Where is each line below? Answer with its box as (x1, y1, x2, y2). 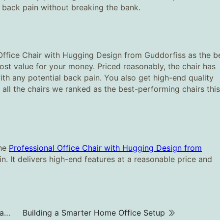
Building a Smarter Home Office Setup (22, 207, 165, 218)
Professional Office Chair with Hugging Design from (9, 142, 202, 153)
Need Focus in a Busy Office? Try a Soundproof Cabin (4, 207, 10, 218)
